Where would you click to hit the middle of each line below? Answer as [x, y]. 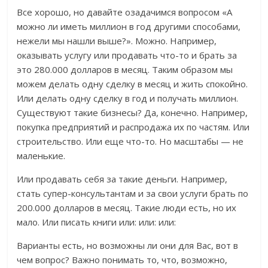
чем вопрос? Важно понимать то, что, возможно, [122, 260]
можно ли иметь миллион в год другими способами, [129, 27]
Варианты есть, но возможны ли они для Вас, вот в [128, 246]
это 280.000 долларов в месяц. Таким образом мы [125, 70]
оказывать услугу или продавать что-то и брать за [127, 55]
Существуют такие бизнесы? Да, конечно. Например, [133, 113]
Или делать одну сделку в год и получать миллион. [128, 98]
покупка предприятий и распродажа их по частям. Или [133, 127]
